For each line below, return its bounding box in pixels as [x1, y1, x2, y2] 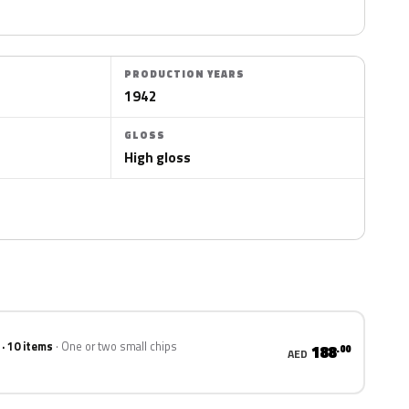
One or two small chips [61, 338, 177, 355]
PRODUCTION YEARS [124, 67, 246, 81]
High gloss [124, 146, 192, 168]
